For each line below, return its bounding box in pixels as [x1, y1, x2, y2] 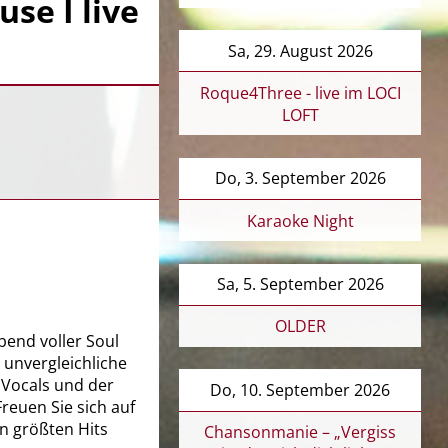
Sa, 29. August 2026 [227, 39, 373, 62]
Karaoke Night [246, 209, 354, 232]
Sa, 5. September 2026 [216, 273, 384, 296]
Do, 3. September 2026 [214, 167, 386, 190]
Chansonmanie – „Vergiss [204, 421, 397, 444]
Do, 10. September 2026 [210, 378, 391, 401]
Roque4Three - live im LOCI [199, 81, 401, 104]
